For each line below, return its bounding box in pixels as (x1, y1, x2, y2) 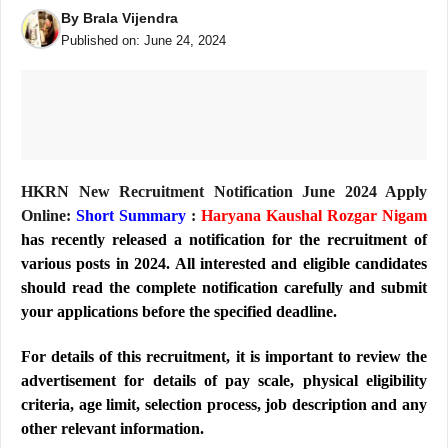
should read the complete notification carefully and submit (21, 279, 427, 296)
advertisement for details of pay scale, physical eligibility (21, 372, 427, 389)
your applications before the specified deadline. (21, 303, 337, 320)
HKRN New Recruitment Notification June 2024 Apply (21, 183, 427, 200)
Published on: (61, 33, 144, 48)
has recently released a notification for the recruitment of (21, 231, 427, 248)
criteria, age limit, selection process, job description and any (21, 396, 427, 413)
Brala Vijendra (83, 10, 178, 26)
